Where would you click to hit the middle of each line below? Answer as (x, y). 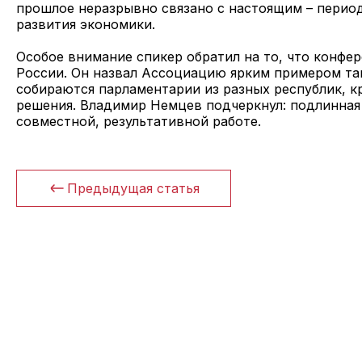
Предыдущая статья (133, 188)
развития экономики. (86, 24)
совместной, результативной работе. (139, 121)
